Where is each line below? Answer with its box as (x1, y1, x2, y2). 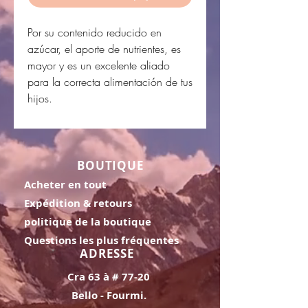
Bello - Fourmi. (71, 288, 146, 303)
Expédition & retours (24, 196, 132, 211)
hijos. (27, 91, 52, 107)
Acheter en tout (24, 177, 107, 192)
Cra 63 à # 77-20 (67, 269, 150, 285)
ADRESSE (80, 245, 135, 262)
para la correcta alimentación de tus (27, 74, 192, 90)
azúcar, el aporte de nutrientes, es (27, 41, 181, 57)
